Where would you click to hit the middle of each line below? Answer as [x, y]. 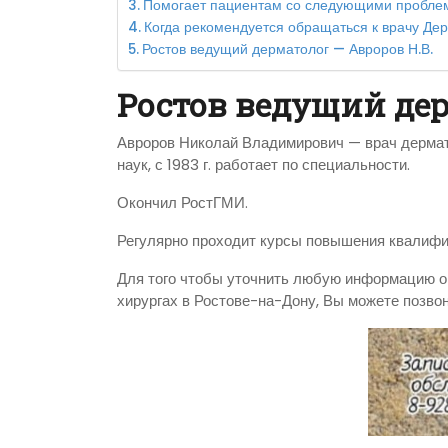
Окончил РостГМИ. [182, 203]
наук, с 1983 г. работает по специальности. [263, 165]
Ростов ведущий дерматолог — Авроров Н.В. [287, 50]
